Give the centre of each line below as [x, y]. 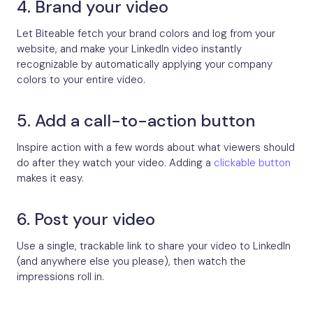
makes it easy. [50, 179]
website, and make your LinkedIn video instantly [129, 49]
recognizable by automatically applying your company [145, 65]
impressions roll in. [60, 277]
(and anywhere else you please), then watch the [131, 262]
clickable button [252, 163]
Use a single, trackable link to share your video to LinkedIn [154, 246]
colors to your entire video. [81, 80]
